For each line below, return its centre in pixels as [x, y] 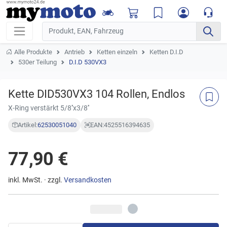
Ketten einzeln [117, 52]
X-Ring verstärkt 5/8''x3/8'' [49, 108]
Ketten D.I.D [166, 52]
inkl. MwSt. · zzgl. [36, 180]
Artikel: [28, 125]
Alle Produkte [33, 52]
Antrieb [74, 52]
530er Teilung [37, 62]
